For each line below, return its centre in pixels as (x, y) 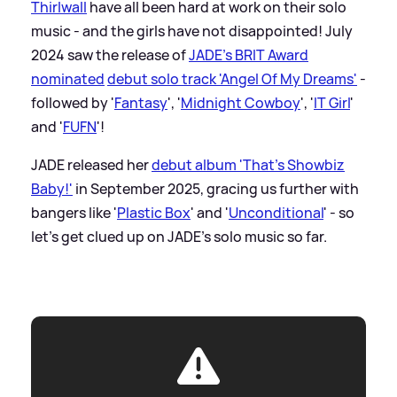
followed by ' (73, 102)
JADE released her (91, 164)
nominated (68, 78)
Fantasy (141, 102)
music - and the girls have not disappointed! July (192, 31)
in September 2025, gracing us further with (216, 188)
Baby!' (52, 188)
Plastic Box (154, 212)
